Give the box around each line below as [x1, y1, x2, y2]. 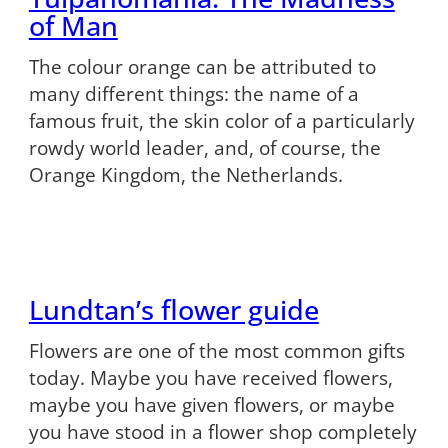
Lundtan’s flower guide [28, 291, 319, 329]
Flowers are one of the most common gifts [28, 337, 405, 363]
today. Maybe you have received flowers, [28, 364, 393, 390]
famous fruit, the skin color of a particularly [28, 108, 415, 134]
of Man [28, 7, 118, 45]
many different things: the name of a [28, 81, 359, 107]
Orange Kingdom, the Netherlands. [28, 162, 343, 188]
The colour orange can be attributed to [28, 54, 376, 80]
